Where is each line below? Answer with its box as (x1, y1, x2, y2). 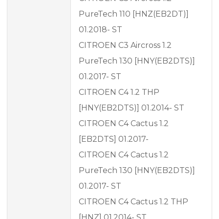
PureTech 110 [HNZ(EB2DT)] (79, 9, 189, 19)
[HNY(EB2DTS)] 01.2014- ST (79, 103, 184, 113)
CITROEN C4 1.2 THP (79, 88, 159, 97)
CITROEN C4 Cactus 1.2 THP (79, 197, 188, 207)
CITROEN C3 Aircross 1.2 (79, 41, 172, 50)
